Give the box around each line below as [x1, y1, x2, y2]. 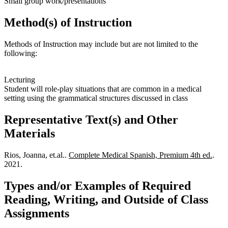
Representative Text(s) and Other [4, 112, 178, 126]
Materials [4, 126, 55, 140]
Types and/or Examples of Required [4, 179, 191, 192]
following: [4, 48, 37, 58]
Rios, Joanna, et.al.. [4, 150, 69, 159]
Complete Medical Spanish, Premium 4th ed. [69, 150, 212, 159]
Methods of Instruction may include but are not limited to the [4, 39, 198, 48]
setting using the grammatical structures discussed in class [4, 93, 188, 102]
